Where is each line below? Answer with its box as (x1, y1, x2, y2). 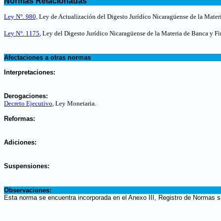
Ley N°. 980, (4, 13, 37, 20)
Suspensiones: (4, 162, 49, 170)
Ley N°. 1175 (4, 30, 39, 37)
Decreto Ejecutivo (4, 100, 52, 107)
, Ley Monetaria (52, 100, 95, 107)
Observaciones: (4, 186, 51, 194)
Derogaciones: (4, 92, 48, 100)
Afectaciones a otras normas (4, 54, 91, 61)
